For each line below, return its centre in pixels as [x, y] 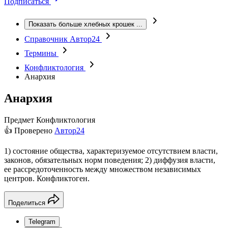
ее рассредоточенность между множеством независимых [103, 169]
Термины [41, 53]
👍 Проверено [29, 130]
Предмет [19, 120]
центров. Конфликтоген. [47, 178]
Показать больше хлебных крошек [81, 24]
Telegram [42, 221]
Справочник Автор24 [63, 39]
